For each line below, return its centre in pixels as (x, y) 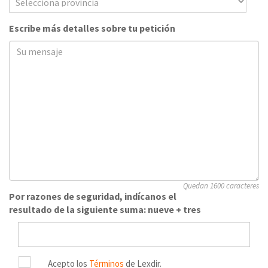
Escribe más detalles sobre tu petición (92, 28)
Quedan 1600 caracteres (221, 186)
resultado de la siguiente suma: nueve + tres (105, 210)
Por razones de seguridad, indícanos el (93, 197)
